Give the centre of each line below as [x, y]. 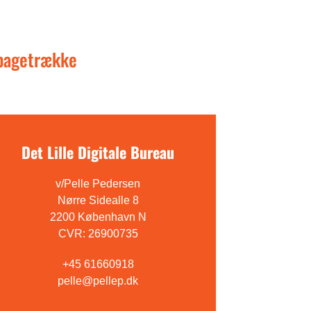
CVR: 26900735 [98, 234]
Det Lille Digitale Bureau [98, 152]
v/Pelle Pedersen [98, 184]
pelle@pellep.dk [98, 281]
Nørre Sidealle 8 [98, 200]
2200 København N [98, 217]
